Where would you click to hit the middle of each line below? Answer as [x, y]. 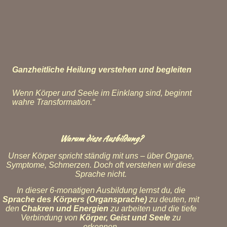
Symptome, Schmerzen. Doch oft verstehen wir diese [101, 165]
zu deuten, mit [173, 199]
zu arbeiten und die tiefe [152, 209]
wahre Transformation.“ [53, 102]
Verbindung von [50, 218]
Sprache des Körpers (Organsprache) [75, 199]
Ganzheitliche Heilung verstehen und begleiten [102, 70]
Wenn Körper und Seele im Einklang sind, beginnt [102, 93]
